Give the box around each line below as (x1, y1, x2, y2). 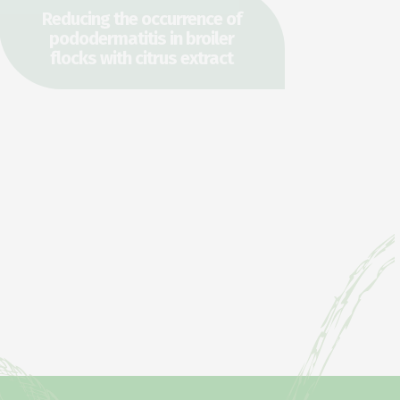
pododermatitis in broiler (49, 27, 235, 49)
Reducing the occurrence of (41, 7, 242, 29)
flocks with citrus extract (50, 46, 234, 69)
